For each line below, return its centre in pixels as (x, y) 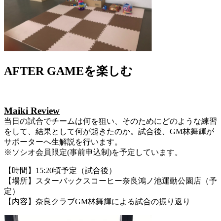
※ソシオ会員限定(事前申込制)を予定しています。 (93, 152)
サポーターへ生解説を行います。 (63, 142)
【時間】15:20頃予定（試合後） (60, 171)
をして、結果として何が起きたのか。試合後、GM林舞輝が (109, 132)
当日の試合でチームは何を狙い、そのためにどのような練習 (110, 121)
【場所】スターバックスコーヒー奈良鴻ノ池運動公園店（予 (110, 181)
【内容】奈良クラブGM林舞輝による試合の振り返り (97, 202)
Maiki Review (32, 111)
